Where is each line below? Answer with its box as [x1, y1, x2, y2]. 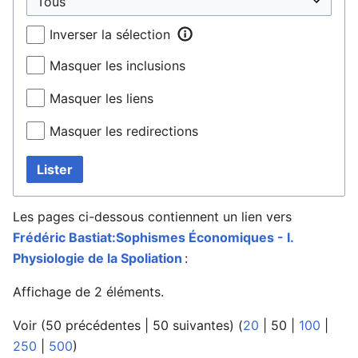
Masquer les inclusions [50, 58, 185, 74]
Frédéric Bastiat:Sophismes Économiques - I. [13, 229, 293, 245]
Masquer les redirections [50, 123, 198, 140]
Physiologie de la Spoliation [13, 249, 182, 266]
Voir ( [13, 316, 46, 333]
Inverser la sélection [50, 26, 170, 43]
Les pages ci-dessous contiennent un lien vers [13, 208, 292, 225]
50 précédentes [46, 316, 141, 333]
